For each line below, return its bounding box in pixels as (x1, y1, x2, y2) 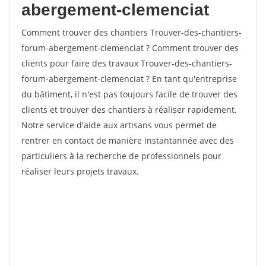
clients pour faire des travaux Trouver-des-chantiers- (21, 58, 232, 69)
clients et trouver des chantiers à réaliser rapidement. (21, 104, 237, 115)
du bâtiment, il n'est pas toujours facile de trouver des (21, 88, 237, 100)
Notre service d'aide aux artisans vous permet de (21, 119, 217, 131)
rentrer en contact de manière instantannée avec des (21, 135, 234, 146)
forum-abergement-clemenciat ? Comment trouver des (21, 42, 239, 53)
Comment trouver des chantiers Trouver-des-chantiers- (21, 27, 242, 38)
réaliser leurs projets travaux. (21, 166, 139, 177)
